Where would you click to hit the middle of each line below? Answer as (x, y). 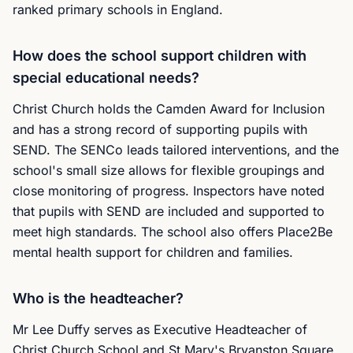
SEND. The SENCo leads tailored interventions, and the (176, 150)
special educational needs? (106, 78)
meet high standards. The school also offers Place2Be (173, 232)
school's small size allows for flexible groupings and (169, 170)
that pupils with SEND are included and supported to (169, 211)
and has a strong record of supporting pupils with (160, 129)
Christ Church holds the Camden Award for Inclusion (169, 109)
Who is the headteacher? (98, 298)
